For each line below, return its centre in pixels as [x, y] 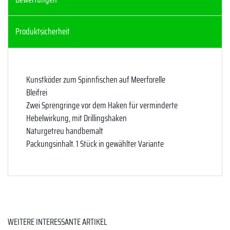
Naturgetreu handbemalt [65, 131]
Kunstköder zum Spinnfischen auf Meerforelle [96, 79]
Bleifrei [37, 92]
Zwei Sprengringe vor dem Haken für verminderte [102, 105]
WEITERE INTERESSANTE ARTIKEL [57, 222]
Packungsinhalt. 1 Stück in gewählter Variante [95, 143]
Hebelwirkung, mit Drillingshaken [76, 118]
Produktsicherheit [43, 32]
